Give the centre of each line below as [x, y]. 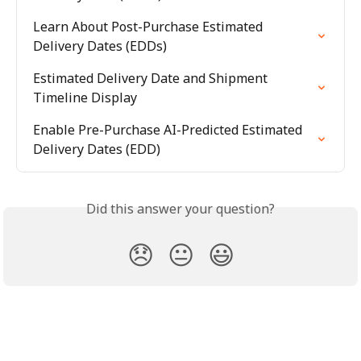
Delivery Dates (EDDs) [100, 46]
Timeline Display [85, 97]
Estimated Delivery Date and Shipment [152, 78]
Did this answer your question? [180, 208]
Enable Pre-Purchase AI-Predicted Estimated [169, 129]
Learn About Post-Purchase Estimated [149, 26]
